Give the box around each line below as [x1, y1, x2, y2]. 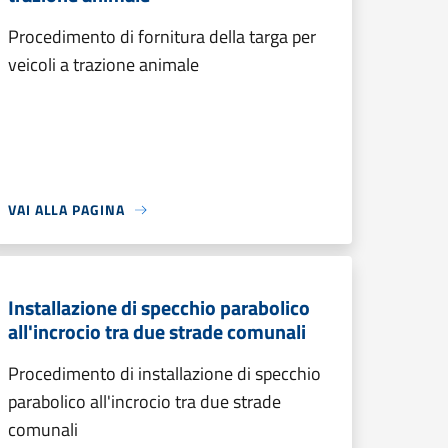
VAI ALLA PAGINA [8, 199, 125, 220]
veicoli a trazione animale [8, 51, 199, 78]
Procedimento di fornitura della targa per [8, 23, 316, 50]
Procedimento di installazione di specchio [8, 360, 321, 387]
